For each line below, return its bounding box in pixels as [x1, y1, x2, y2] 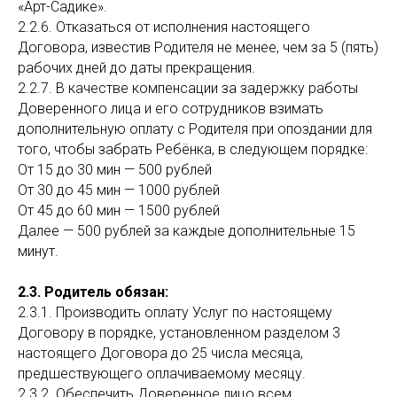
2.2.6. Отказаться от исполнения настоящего [18, 19, 310, 35]
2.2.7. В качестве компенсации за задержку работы [18, 80, 358, 97]
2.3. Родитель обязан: [18, 284, 168, 300]
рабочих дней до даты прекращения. [18, 59, 255, 76]
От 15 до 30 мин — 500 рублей [18, 161, 212, 178]
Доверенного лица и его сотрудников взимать [18, 100, 323, 117]
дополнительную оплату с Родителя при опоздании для [18, 121, 372, 137]
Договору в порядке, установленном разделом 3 [18, 324, 340, 341]
